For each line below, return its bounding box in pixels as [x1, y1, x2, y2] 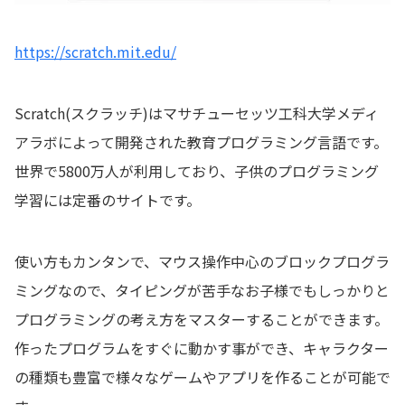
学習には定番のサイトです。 [14, 188, 201, 211]
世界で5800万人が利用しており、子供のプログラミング [14, 159, 379, 182]
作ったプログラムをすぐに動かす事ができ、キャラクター [14, 336, 389, 359]
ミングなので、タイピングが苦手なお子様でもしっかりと [14, 278, 390, 301]
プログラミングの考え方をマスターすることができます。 [14, 307, 389, 330]
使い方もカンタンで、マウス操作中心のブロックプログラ [14, 250, 390, 272]
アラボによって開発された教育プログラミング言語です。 [14, 130, 388, 153]
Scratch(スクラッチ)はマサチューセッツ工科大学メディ [14, 101, 379, 124]
